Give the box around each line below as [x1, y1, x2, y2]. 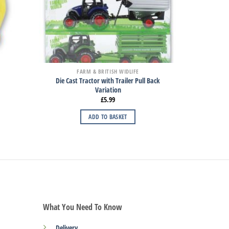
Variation [95, 84, 121, 95]
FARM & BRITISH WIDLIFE [77, 67, 139, 75]
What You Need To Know [42, 201, 122, 213]
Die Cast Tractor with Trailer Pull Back [56, 75, 160, 85]
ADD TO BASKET [88, 112, 127, 121]
